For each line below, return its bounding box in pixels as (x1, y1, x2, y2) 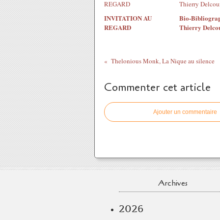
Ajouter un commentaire (153, 109, 217, 115)
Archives (158, 178, 188, 189)
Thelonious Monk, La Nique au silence (110, 56, 215, 65)
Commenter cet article (104, 80, 211, 95)
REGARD (104, 23, 131, 32)
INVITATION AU (104, 13, 152, 23)
